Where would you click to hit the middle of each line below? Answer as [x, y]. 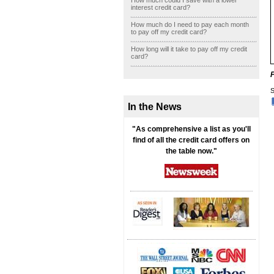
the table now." [191, 151]
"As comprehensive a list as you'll [191, 129]
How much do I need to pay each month [190, 24]
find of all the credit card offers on [191, 140]
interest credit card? [161, 7]
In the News [155, 106]
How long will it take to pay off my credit [189, 49]
